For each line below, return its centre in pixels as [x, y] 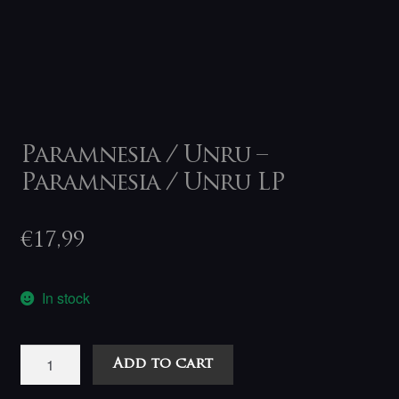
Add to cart [163, 364]
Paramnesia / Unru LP [152, 184]
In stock [66, 298]
